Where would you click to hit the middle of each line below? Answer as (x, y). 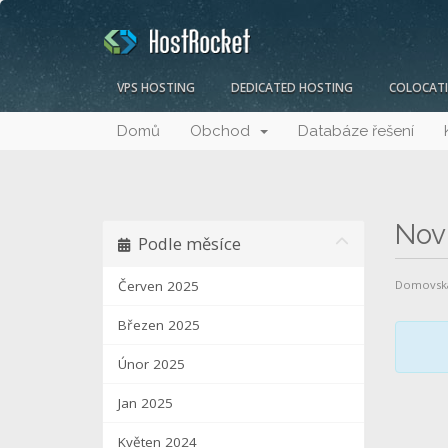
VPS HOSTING (156, 88)
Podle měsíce (185, 244)
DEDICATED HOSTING (292, 88)
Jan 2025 (145, 403)
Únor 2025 (151, 364)
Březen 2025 (159, 325)
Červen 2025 (158, 286)
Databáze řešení (356, 131)
